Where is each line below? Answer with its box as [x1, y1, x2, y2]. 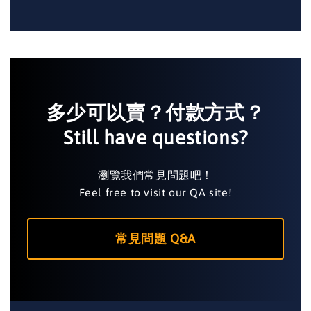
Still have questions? [63, 126, 248, 149]
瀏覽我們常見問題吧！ [98, 168, 213, 181]
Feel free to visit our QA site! [78, 185, 233, 199]
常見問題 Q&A [115, 230, 196, 246]
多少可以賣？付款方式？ [46, 101, 265, 124]
